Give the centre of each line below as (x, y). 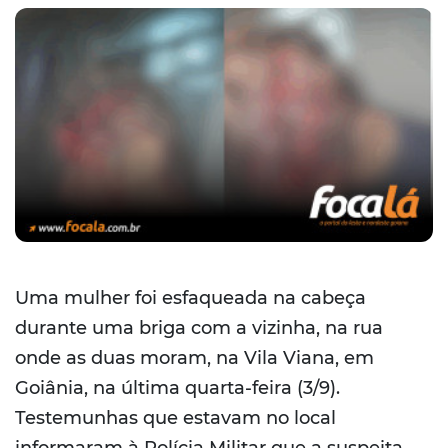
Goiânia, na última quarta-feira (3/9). (177, 388)
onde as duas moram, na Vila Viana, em (194, 358)
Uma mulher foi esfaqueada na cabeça (190, 298)
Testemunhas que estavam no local (175, 418)
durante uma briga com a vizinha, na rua (199, 328)
